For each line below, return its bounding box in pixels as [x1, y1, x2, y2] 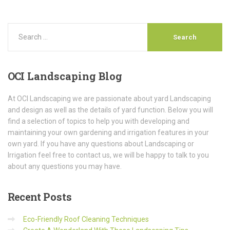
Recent [8, 189, 41, 203]
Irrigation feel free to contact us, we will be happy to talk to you [8, 150, 209, 159]
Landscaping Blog [24, 69, 122, 83]
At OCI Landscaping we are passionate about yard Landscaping [8, 94, 211, 103]
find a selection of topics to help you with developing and [8, 117, 189, 125]
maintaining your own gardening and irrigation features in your [8, 128, 209, 137]
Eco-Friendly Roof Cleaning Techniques [23, 215, 149, 223]
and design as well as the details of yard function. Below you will [8, 105, 213, 114]
